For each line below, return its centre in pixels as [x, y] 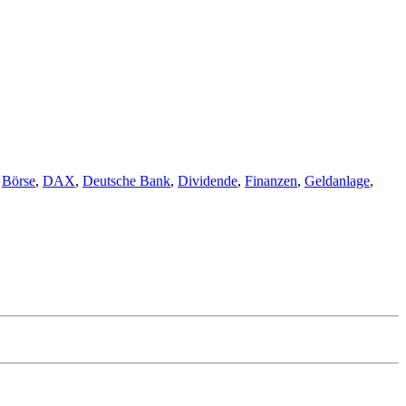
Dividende [208, 180]
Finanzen [271, 180]
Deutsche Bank [126, 180]
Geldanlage [337, 180]
